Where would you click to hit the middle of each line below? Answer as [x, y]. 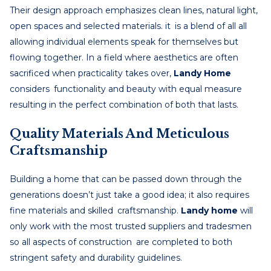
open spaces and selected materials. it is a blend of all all [128, 26]
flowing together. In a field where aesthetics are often [124, 57]
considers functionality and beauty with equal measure [126, 89]
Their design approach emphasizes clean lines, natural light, [134, 10]
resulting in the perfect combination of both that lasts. [124, 104]
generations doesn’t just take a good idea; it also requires [129, 194]
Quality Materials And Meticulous [119, 133]
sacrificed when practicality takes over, [92, 73]
